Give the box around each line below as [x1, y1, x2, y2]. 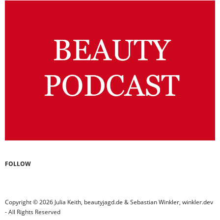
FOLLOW [5, 160, 31, 168]
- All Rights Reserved [5, 208, 60, 217]
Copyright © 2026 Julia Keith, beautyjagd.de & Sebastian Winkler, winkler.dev [5, 198, 213, 207]
